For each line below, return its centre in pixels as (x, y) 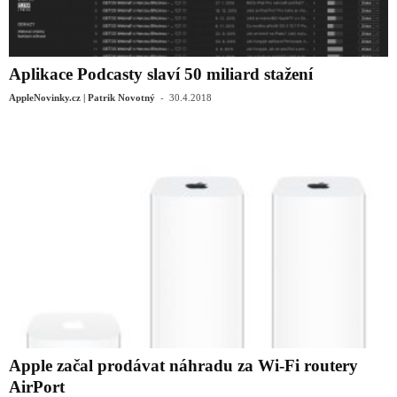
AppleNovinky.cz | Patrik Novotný (82, 98)
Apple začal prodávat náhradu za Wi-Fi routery (183, 366)
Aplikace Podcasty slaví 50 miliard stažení (161, 74)
